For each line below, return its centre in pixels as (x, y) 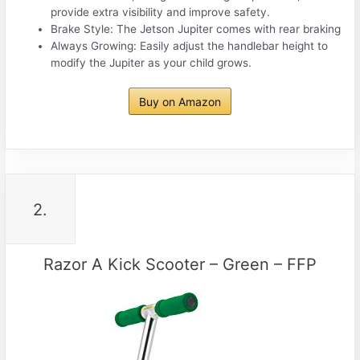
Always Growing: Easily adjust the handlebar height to (190, 45)
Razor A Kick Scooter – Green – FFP (180, 265)
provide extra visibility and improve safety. (161, 12)
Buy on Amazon (180, 102)
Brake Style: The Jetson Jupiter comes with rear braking (196, 29)
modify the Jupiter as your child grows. (151, 62)
